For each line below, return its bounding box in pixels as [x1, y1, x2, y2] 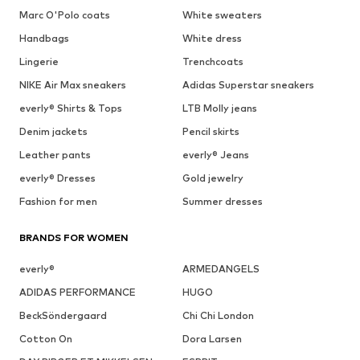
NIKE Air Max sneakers [19, 79, 126, 92]
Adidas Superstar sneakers [182, 79, 314, 92]
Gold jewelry [182, 172, 243, 185]
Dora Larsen [182, 333, 242, 346]
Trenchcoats [182, 55, 243, 68]
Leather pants [19, 149, 91, 162]
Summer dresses [182, 195, 263, 208]
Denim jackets [19, 125, 88, 138]
